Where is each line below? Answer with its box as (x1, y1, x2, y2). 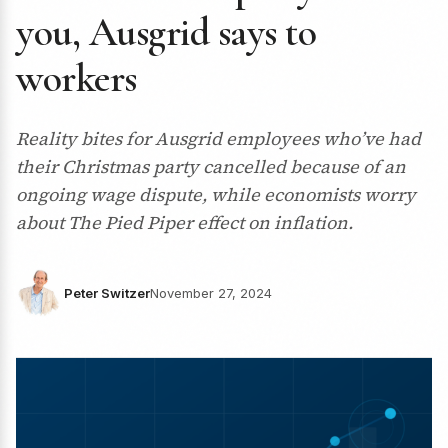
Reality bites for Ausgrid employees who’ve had (16, 126, 421, 151)
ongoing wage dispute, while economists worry (16, 182, 416, 207)
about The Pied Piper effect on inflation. (16, 210, 353, 235)
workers (16, 54, 137, 102)
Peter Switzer (64, 285, 150, 301)
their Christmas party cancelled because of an (16, 154, 406, 179)
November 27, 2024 (150, 285, 272, 301)
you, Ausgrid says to (16, 8, 316, 56)
